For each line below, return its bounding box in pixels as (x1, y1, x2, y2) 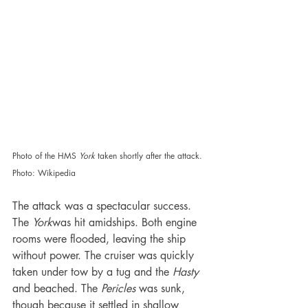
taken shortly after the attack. (98, 150, 205, 162)
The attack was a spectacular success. (12, 199, 195, 214)
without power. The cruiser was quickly (12, 248, 197, 263)
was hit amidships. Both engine (52, 215, 200, 230)
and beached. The (12, 281, 101, 296)
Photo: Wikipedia (12, 167, 76, 179)
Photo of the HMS (12, 150, 79, 162)
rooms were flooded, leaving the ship (12, 232, 189, 247)
